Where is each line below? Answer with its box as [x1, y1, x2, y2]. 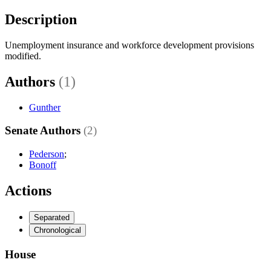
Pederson [29, 149, 64, 160]
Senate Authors [5, 124, 83, 137]
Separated [34, 212, 70, 222]
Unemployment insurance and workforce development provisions [5, 39, 254, 50]
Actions [5, 183, 51, 199]
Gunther [29, 102, 60, 113]
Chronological [34, 225, 81, 235]
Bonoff [29, 160, 56, 171]
